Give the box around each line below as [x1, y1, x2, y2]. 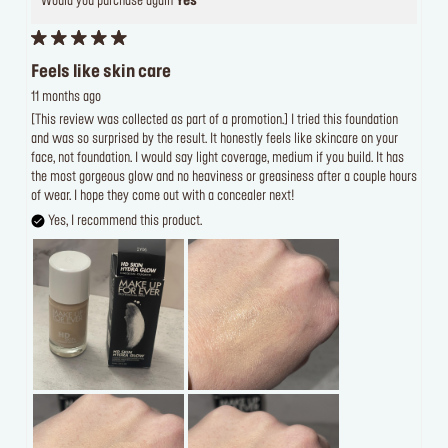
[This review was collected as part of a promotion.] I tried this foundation [31, 113, 398, 127]
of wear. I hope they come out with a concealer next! [31, 189, 295, 203]
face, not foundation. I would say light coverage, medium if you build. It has [31, 151, 404, 165]
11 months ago [31, 90, 101, 104]
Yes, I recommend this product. [45, 214, 202, 228]
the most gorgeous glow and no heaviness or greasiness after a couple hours [31, 170, 417, 184]
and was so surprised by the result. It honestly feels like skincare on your [31, 132, 398, 146]
